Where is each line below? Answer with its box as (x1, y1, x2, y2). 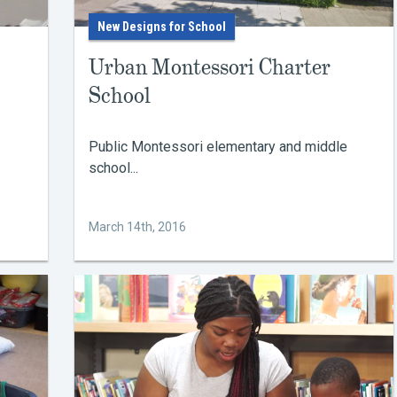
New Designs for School (97, 19, 226, 34)
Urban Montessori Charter (89, 53, 331, 81)
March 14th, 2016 (89, 220, 186, 234)
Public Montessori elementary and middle (89, 138, 347, 155)
